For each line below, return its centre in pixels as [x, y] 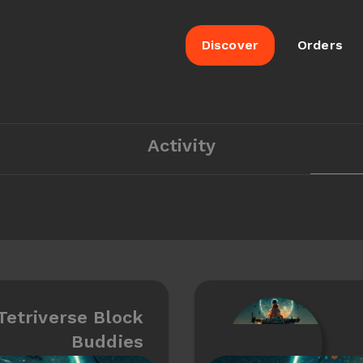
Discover [230, 45]
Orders [320, 45]
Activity [181, 145]
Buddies [107, 341]
